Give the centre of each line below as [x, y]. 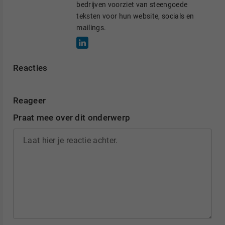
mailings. [91, 27]
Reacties [30, 68]
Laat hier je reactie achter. [71, 140]
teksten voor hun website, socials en [135, 16]
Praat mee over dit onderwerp [72, 118]
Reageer [30, 100]
